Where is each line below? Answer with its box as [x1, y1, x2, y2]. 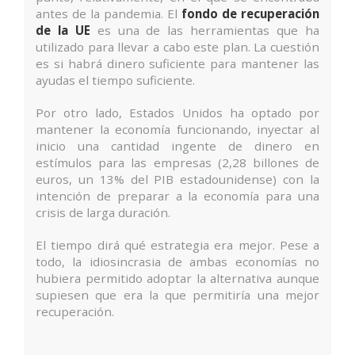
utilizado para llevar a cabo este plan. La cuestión [36, 39, 319, 55]
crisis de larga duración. [36, 204, 170, 221]
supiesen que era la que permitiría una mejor [36, 287, 319, 303]
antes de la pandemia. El [36, 6, 181, 22]
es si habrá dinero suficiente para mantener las [36, 55, 319, 72]
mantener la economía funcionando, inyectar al [36, 121, 319, 138]
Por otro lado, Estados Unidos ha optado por [36, 105, 319, 121]
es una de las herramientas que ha [90, 22, 320, 39]
